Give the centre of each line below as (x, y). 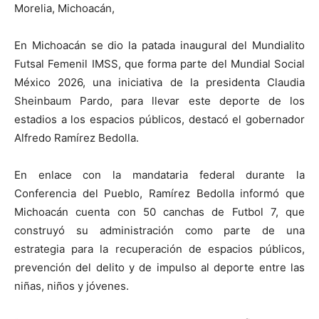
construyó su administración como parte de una (159, 230)
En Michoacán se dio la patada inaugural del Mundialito (159, 45)
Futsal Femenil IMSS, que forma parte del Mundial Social (159, 64)
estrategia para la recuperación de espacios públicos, (159, 249)
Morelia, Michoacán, (64, 8)
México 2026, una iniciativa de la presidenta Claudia (159, 82)
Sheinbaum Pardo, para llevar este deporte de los (159, 101)
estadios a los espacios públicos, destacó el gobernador (159, 119)
